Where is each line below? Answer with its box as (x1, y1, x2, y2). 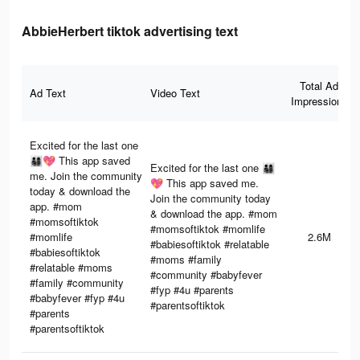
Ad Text (30, 85, 66, 101)
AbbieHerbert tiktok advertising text (22, 22, 238, 41)
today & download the (30, 183, 130, 199)
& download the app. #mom (150, 206, 277, 222)
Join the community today (150, 190, 271, 207)
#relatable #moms (30, 260, 112, 276)
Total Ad (300, 78, 338, 94)
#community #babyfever (150, 267, 262, 283)
